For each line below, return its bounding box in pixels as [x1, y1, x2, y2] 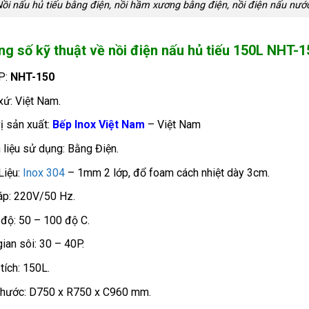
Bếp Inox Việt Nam [52, 118, 146, 132]
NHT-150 [10, 70, 55, 84]
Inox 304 [23, 166, 66, 179]
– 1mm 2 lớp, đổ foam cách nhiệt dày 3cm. [65, 166, 270, 179]
